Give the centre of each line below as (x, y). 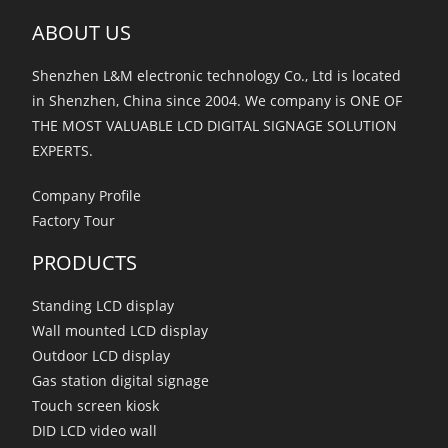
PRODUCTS (85, 262)
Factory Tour (74, 220)
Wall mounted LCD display (120, 330)
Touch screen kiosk (96, 405)
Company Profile (87, 195)
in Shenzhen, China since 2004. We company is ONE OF (217, 100)
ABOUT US (82, 32)
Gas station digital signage (121, 380)
